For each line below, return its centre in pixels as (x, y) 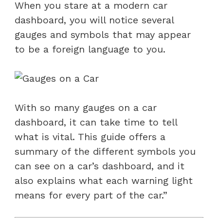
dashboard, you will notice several (94, 20)
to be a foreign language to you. (90, 49)
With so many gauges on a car (86, 107)
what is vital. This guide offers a (90, 136)
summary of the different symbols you (105, 151)
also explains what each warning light (104, 180)
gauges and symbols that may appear (103, 34)
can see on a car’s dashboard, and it (100, 166)
